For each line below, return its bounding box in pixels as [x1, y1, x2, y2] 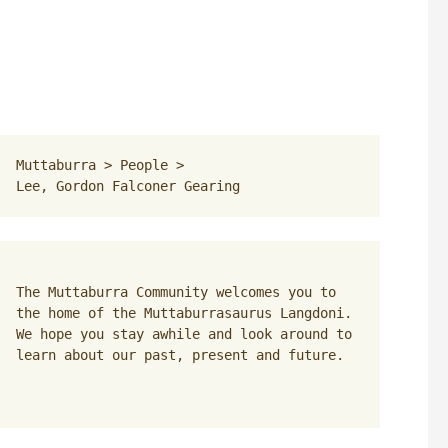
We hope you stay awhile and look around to [16, 326, 352, 342]
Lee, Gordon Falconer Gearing [16, 178, 240, 194]
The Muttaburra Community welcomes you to [16, 284, 336, 300]
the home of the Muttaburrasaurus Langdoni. [16, 305, 352, 321]
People [120, 157, 168, 173]
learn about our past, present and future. [16, 347, 344, 363]
